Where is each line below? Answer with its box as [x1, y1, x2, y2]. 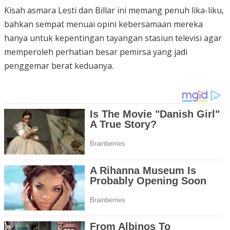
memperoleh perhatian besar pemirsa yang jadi [4, 46, 187, 58]
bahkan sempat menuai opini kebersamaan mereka [4, 18, 203, 30]
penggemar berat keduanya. [4, 60, 113, 72]
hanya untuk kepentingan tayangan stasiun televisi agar [4, 32, 222, 44]
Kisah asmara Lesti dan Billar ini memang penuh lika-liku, [4, 5, 224, 16]
